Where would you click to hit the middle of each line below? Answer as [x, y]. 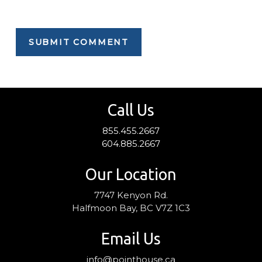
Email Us [131, 238]
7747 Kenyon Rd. [131, 195]
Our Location [131, 174]
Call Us [131, 110]
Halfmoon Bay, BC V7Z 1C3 [131, 208]
